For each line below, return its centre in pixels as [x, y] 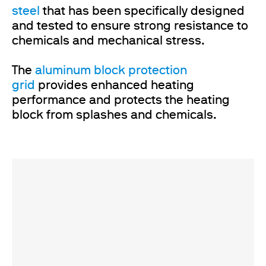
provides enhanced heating [115, 86]
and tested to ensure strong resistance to [130, 26]
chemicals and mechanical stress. [108, 41]
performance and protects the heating [121, 101]
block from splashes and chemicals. [114, 115]
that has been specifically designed [142, 12]
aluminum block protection [110, 71]
